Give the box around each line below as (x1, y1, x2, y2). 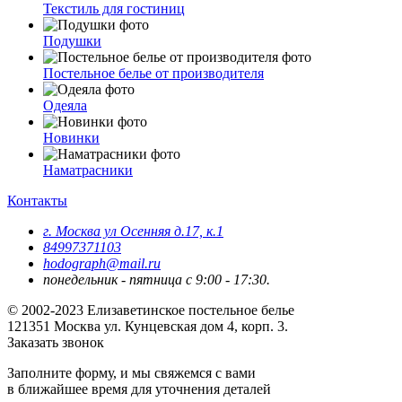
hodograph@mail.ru (43, 255, 161, 271)
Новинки (43, 129, 100, 145)
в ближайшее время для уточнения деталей (7, 380, 271, 397)
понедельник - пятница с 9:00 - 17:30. (43, 271, 270, 287)
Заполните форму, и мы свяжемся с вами (7, 364, 256, 380)
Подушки (43, 32, 101, 48)
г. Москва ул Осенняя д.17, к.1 (43, 223, 223, 239)
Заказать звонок (7, 334, 104, 350)
